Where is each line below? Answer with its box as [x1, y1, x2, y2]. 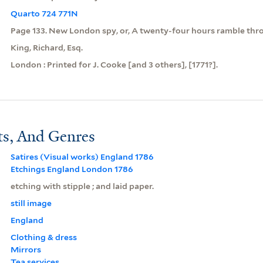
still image [10, 198, 52, 208]
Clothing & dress [10, 232, 77, 242]
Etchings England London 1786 [10, 164, 133, 174]
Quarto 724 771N [10, 8, 78, 18]
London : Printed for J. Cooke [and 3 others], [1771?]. [10, 59, 218, 69]
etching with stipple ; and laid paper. [10, 181, 154, 191]
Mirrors [10, 244, 41, 254]
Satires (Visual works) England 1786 [10, 151, 154, 161]
